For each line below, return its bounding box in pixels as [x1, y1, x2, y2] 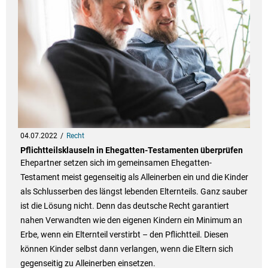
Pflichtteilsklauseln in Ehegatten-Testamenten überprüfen [20, 145, 243, 156]
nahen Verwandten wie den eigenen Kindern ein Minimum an [20, 215, 242, 226]
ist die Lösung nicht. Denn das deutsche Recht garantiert [20, 201, 229, 211]
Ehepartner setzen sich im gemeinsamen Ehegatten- [20, 158, 212, 168]
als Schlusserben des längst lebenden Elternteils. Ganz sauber [20, 187, 248, 197]
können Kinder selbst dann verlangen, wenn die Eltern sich [20, 244, 233, 254]
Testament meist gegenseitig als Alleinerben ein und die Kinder [20, 172, 248, 182]
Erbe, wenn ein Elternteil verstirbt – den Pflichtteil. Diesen [20, 230, 229, 240]
